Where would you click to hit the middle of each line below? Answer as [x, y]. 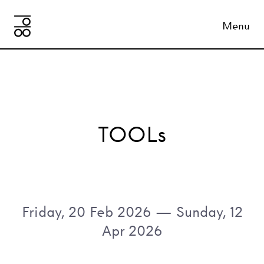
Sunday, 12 [209, 212]
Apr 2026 [132, 231]
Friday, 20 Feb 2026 [86, 212]
